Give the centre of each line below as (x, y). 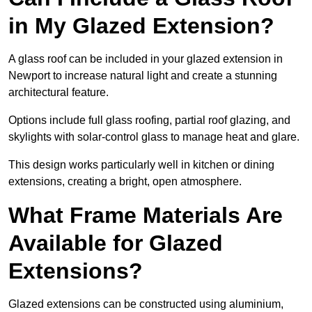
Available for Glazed (116, 243)
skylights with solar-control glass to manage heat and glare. (154, 137)
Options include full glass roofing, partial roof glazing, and (149, 120)
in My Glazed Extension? (141, 26)
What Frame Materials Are (146, 216)
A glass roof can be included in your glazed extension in (146, 59)
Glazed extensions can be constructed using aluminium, (146, 304)
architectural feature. (58, 93)
